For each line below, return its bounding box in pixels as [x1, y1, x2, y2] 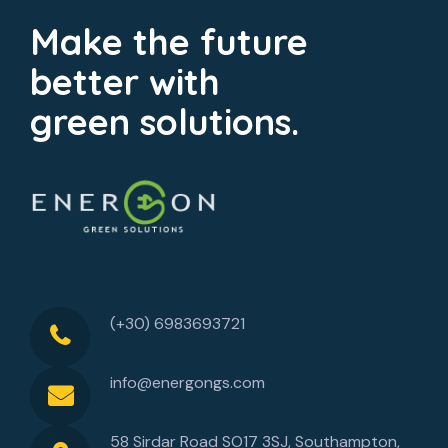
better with [30, 59, 220, 105]
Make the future [30, 19, 308, 65]
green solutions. [30, 99, 299, 145]
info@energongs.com [110, 372, 265, 394]
